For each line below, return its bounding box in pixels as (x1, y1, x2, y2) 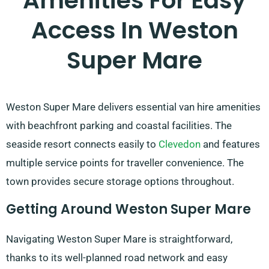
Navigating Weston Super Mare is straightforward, (6, 233, 232, 246)
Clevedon (159, 138, 201, 151)
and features (201, 138, 260, 151)
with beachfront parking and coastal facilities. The (6, 119, 232, 132)
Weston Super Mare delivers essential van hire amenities (6, 101, 261, 113)
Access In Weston (31, 14, 238, 47)
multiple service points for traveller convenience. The (6, 157, 244, 169)
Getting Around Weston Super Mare (6, 200, 251, 219)
